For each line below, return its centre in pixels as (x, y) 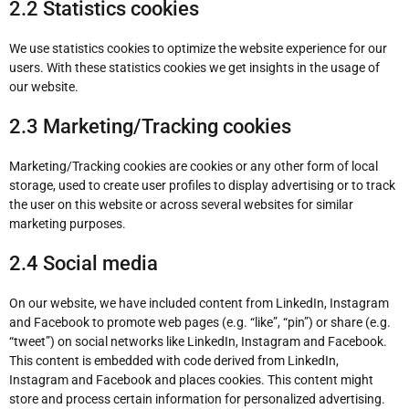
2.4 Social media (84, 263)
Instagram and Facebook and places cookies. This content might (191, 380)
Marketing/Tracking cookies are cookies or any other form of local (194, 166)
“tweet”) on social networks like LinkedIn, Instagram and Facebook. (198, 341)
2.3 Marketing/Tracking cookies (150, 126)
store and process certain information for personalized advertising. (197, 399)
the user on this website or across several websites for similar (181, 204)
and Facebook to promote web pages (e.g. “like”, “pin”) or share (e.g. (200, 322)
